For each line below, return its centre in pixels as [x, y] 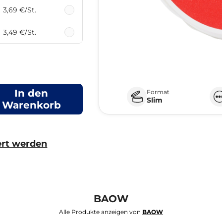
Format [158, 92]
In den [31, 93]
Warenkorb [31, 105]
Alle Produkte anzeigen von [101, 212]
